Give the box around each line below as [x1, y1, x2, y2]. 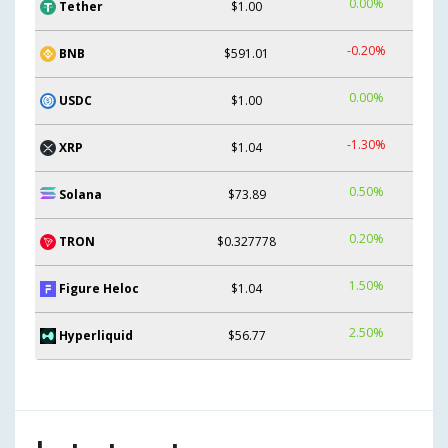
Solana [59, 185, 102, 203]
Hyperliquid [59, 326, 133, 344]
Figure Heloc [59, 279, 139, 297]
